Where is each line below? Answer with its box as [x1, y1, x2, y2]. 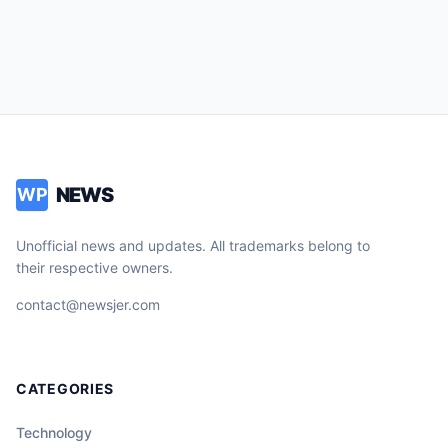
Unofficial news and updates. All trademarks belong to [16, 237, 370, 255]
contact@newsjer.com [16, 296, 160, 314]
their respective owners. [16, 259, 173, 277]
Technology [16, 424, 92, 442]
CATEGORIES [16, 380, 114, 398]
